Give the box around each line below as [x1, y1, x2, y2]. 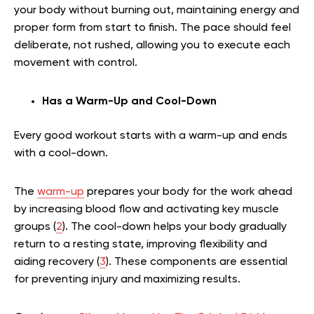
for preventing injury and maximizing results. [14, 273, 240, 285]
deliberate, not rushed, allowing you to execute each [14, 39, 290, 51]
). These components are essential [106, 256, 287, 268]
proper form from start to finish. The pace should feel [14, 22, 291, 34]
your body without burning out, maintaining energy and [14, 4, 299, 16]
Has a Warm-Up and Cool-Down [42, 95, 217, 107]
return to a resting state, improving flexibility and [14, 238, 267, 250]
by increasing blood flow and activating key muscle [14, 203, 279, 215]
